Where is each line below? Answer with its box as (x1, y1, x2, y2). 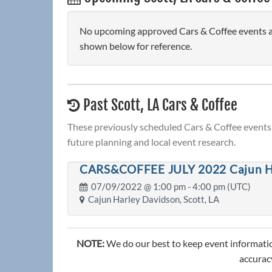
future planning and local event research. (67, 136, 236, 148)
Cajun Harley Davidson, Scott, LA (84, 194, 219, 205)
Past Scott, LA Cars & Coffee (80, 96, 237, 115)
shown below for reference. (80, 40, 192, 52)
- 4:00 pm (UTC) (186, 181, 251, 192)
